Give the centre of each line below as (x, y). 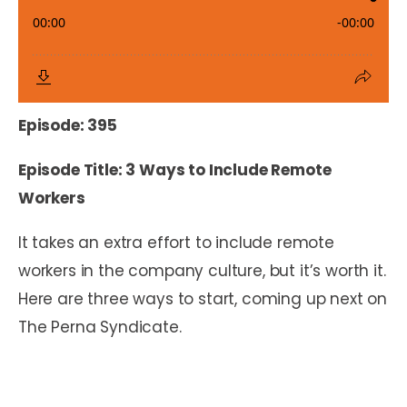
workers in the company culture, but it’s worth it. (202, 270)
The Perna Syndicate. (100, 327)
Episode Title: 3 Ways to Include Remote (175, 169)
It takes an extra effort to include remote (176, 242)
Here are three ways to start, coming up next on (203, 298)
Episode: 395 (68, 125)
